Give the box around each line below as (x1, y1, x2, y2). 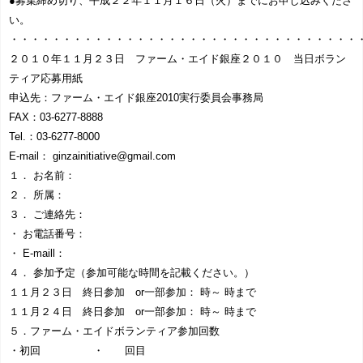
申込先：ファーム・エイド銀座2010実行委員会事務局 (9, 92, 263, 105)
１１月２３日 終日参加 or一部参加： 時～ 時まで (9, 286, 256, 299)
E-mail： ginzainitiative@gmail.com (9, 150, 176, 163)
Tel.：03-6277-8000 (9, 130, 100, 143)
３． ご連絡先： (9, 208, 86, 221)
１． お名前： (9, 169, 75, 182)
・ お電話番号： (9, 228, 86, 241)
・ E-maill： (9, 247, 66, 260)
